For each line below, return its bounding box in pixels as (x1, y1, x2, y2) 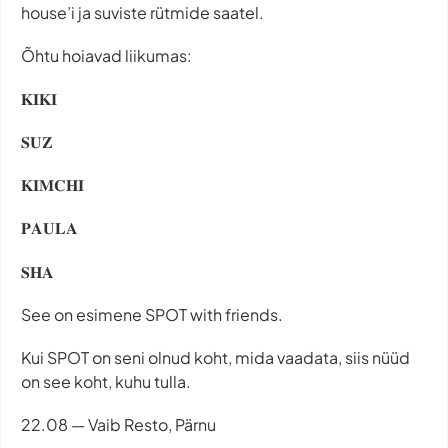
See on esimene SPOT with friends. (21, 303, 283, 325)
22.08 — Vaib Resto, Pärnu (21, 414, 216, 436)
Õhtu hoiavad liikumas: (21, 44, 192, 66)
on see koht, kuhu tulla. (21, 371, 191, 393)
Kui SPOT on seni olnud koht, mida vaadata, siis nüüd (21, 347, 410, 369)
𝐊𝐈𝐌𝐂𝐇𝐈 (21, 174, 84, 196)
